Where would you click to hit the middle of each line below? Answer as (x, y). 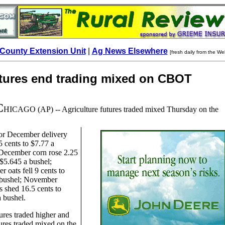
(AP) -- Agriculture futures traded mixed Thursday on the (128, 109)
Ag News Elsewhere (130, 51)
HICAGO (20, 109)
